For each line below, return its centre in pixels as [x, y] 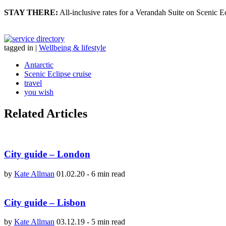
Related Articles [46, 113]
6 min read [108, 174]
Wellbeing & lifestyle [72, 47]
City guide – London [47, 154]
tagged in [19, 47]
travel [33, 83]
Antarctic [39, 65]
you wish [39, 92]
